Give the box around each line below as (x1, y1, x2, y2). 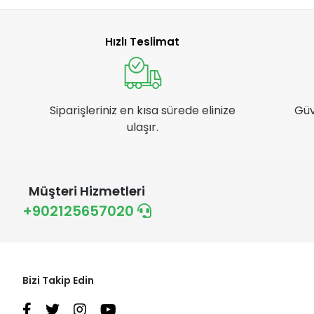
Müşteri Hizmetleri (29, 182, 145, 200)
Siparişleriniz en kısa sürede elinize (49, 102, 235, 118)
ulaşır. (126, 118, 158, 135)
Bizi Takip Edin (22, 273, 94, 287)
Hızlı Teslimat (105, 34, 180, 49)
